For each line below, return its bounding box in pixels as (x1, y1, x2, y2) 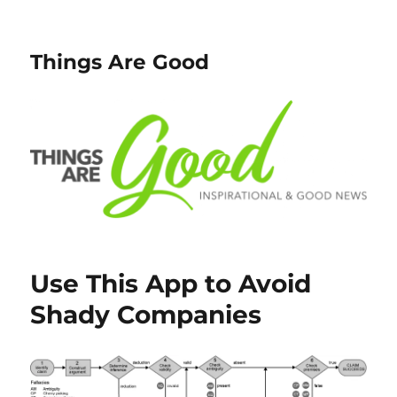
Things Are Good (30, 50, 210, 74)
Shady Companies (30, 300, 262, 331)
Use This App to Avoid (30, 269, 312, 300)
